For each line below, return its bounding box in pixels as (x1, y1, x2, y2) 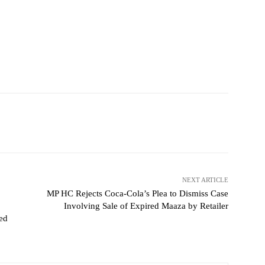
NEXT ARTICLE (182, 176, 228, 184)
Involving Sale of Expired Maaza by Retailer (63, 201, 228, 211)
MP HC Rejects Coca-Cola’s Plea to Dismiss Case (46, 189, 228, 199)
